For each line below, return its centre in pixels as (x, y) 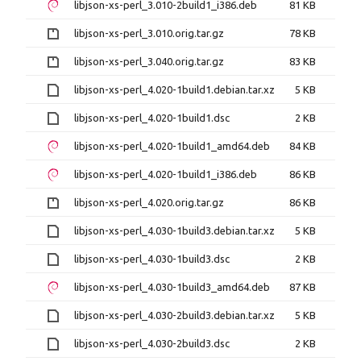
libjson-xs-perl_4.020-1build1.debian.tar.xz (174, 89)
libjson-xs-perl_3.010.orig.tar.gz (149, 33)
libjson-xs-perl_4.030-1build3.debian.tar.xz (174, 230)
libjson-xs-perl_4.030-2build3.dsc (152, 343)
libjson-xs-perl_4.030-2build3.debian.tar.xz (174, 315)
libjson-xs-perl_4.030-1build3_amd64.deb (172, 287)
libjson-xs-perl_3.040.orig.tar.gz (149, 61)
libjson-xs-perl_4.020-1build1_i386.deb (166, 174)
